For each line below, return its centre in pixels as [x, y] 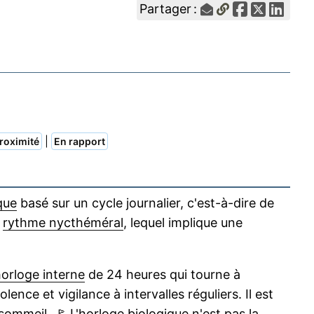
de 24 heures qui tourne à [163, 275]
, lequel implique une [183, 223]
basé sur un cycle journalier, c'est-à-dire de [145, 203]
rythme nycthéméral [63, 223]
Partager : [170, 9]
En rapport [80, 142]
